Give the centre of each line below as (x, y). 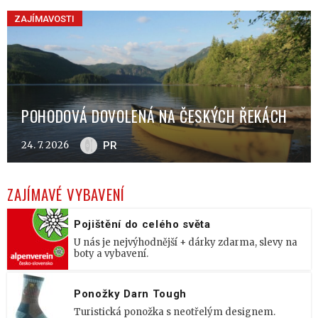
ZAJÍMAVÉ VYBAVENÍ (66, 194)
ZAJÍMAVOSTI (45, 18)
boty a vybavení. (111, 254)
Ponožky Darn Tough (130, 294)
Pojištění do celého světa (142, 225)
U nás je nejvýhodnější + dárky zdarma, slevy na (186, 243)
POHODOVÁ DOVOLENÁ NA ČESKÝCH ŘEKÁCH (155, 115)
